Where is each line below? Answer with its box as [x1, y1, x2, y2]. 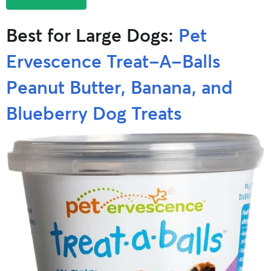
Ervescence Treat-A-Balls [6, 48, 220, 73]
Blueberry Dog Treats [6, 100, 181, 125]
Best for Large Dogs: [6, 22, 178, 47]
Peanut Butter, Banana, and [6, 74, 233, 99]
